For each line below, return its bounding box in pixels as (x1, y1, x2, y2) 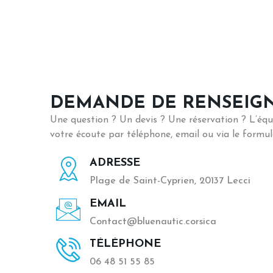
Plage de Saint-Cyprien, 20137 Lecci (90, 176, 250, 186)
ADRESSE (90, 157, 140, 169)
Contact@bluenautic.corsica (90, 216, 216, 227)
